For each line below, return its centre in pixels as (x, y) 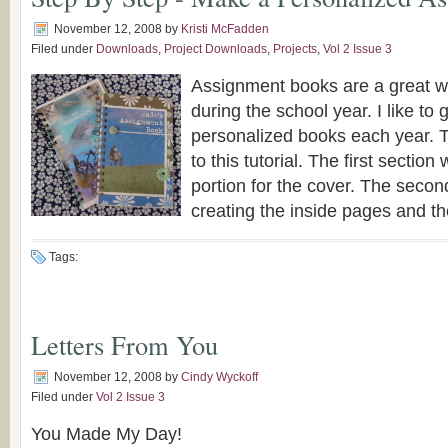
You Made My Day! (106, 433)
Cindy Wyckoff (219, 376)
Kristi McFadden (225, 28)
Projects (295, 48)
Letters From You (124, 344)
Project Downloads (215, 48)
